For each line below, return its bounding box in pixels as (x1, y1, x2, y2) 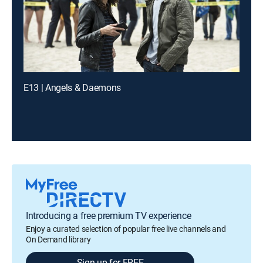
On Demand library (26, 234, 91, 245)
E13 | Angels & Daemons (23, 81, 121, 94)
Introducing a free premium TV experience (26, 209, 191, 222)
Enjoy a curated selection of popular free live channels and (26, 223, 226, 234)
